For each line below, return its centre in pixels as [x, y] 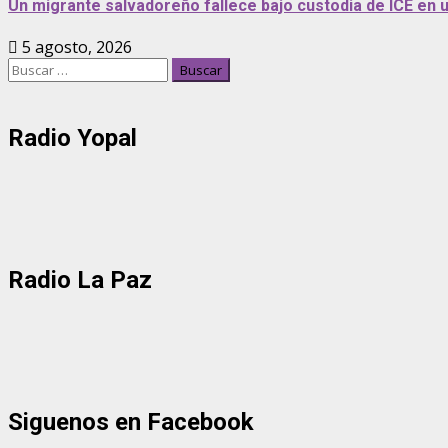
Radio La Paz [80, 280]
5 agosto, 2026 [75, 47]
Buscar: [34, 68]
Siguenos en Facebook [131, 422]
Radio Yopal [72, 138]
